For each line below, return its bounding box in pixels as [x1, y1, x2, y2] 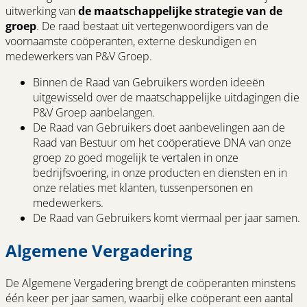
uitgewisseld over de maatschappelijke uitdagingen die [33, 89, 299, 105]
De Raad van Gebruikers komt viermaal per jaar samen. [33, 210, 300, 225]
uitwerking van [5, 3, 78, 19]
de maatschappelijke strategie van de [78, 3, 282, 19]
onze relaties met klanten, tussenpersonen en [33, 180, 253, 195]
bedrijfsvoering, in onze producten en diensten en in [33, 164, 287, 180]
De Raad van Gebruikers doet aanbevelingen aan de [33, 119, 285, 135]
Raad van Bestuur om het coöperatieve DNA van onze [33, 134, 291, 150]
